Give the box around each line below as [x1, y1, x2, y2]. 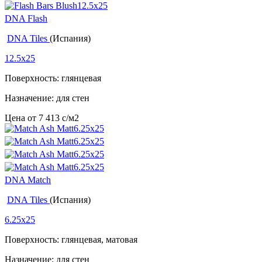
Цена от [5, 113, 39, 123]
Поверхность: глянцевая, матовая [5, 235, 137, 245]
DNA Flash [5, 13, 47, 24]
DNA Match [5, 175, 51, 185]
